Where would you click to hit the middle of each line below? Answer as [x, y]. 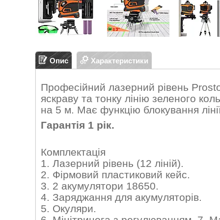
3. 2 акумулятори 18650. [100, 186]
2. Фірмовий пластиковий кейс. [115, 174]
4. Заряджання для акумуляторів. [121, 197]
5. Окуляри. [69, 208]
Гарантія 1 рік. [78, 125]
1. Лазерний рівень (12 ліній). [112, 163]
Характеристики [120, 60]
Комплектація [73, 152]
